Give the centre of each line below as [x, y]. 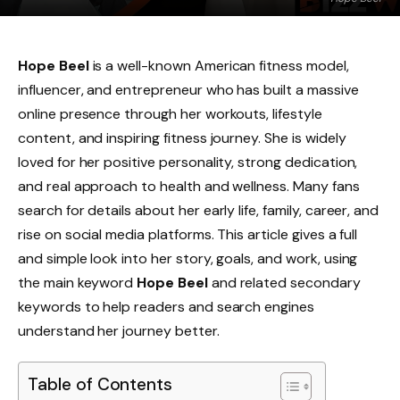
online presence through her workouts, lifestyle [170, 114]
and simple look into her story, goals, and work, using [188, 258]
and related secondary [284, 283]
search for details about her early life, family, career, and [199, 210]
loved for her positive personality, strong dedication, [188, 162]
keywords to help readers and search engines [166, 307]
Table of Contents [100, 385]
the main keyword [78, 283]
